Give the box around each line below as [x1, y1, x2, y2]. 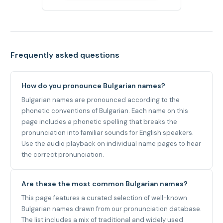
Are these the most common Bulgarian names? [21, 179, 188, 188]
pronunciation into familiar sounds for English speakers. [21, 128, 194, 137]
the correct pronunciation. [21, 150, 104, 159]
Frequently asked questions [10, 50, 119, 60]
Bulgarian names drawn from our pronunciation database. [21, 204, 202, 213]
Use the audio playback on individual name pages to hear [21, 139, 201, 148]
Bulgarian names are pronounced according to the [21, 95, 180, 104]
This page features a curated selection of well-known [21, 193, 187, 202]
